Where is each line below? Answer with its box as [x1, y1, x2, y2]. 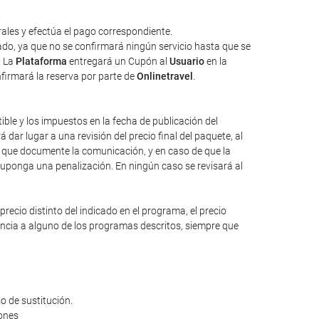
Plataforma [16, 56, 67, 67]
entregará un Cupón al [67, 56, 169, 67]
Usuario [169, 56, 204, 67]
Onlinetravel [137, 70, 193, 82]
